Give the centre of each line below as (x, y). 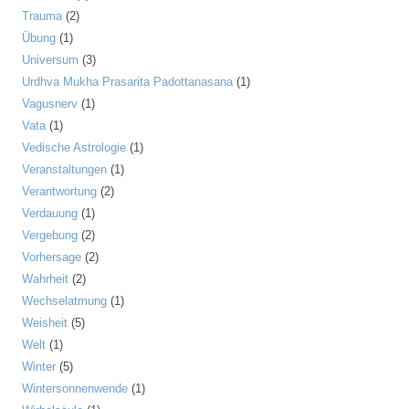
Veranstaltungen (64, 169)
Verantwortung (59, 191)
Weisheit (45, 323)
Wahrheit (45, 279)
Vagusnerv (50, 104)
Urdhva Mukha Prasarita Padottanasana (127, 82)
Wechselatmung (64, 301)
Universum (50, 60)
